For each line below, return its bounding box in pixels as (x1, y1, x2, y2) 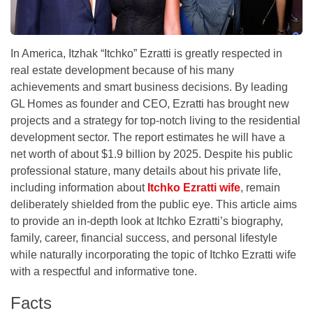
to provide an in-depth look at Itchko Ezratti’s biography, (10, 214, 283, 227)
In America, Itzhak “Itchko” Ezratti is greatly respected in (10, 47, 282, 59)
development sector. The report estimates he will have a (10, 131, 285, 143)
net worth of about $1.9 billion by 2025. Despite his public (10, 147, 293, 160)
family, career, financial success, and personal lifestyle (10, 231, 277, 244)
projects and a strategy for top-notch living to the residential (10, 114, 300, 126)
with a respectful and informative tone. (10, 265, 197, 277)
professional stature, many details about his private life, (10, 164, 281, 177)
